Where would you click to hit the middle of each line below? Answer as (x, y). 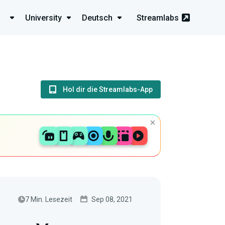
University (43, 18)
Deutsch (97, 18)
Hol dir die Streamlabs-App (108, 89)
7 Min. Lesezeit (49, 199)
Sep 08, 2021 (112, 199)
